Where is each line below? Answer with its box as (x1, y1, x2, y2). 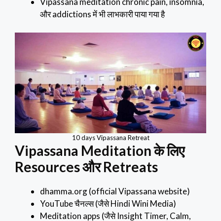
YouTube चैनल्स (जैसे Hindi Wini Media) (40, 198, 176, 209)
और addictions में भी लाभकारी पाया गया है (40, 8, 165, 19)
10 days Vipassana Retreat (72, 133, 149, 142)
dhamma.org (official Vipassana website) (40, 185, 190, 196)
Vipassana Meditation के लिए (15, 142, 184, 159)
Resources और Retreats (15, 158, 158, 175)
